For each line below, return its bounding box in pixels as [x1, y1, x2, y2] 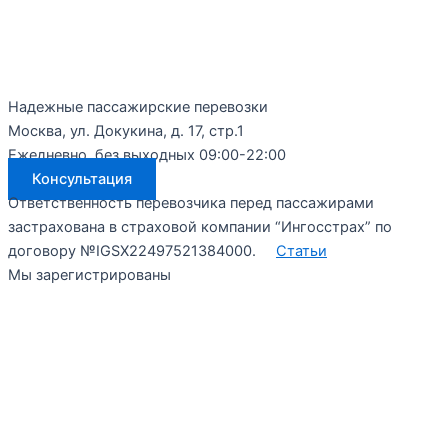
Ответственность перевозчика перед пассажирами [8, 194, 374, 212]
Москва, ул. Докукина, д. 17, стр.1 [8, 122, 244, 140]
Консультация [32, 170, 132, 188]
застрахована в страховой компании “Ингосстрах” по [8, 218, 392, 236]
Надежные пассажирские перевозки [8, 98, 268, 116]
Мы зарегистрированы [8, 266, 171, 284]
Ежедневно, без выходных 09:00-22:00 [8, 146, 286, 164]
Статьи [276, 242, 327, 260]
